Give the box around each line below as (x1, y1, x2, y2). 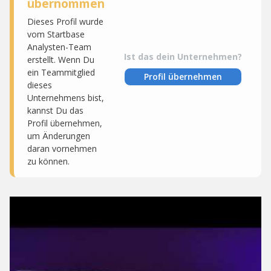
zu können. (27, 155, 70, 167)
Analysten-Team (27, 41, 91, 53)
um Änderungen (27, 130, 90, 142)
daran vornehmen (27, 143, 97, 154)
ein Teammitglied (27, 67, 95, 78)
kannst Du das (27, 105, 83, 116)
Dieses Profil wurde (27, 16, 103, 27)
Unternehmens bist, (27, 92, 104, 103)
